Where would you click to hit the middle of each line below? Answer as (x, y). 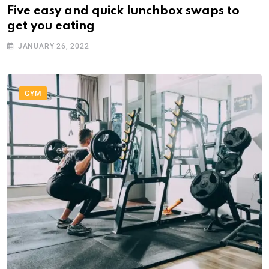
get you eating (51, 27)
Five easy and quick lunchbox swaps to (123, 12)
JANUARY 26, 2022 (53, 47)
